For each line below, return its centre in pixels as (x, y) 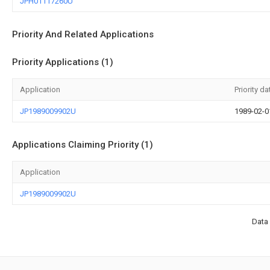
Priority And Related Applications (83, 34)
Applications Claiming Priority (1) (83, 145)
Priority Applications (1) (63, 62)
